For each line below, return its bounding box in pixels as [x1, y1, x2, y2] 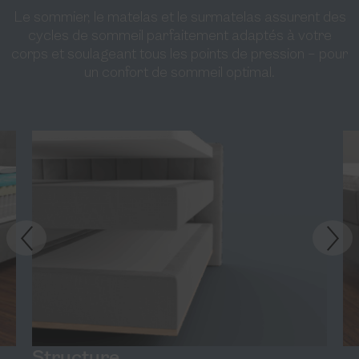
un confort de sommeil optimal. [84, 65, 275, 81]
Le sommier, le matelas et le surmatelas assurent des [13, 10, 346, 26]
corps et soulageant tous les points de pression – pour [11, 46, 348, 63]
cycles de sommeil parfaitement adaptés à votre [27, 28, 332, 44]
